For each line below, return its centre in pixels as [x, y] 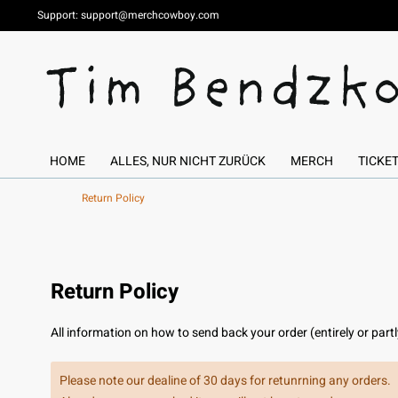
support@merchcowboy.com [150, 15]
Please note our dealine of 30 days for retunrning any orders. [225, 381]
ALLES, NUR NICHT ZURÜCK [188, 161]
